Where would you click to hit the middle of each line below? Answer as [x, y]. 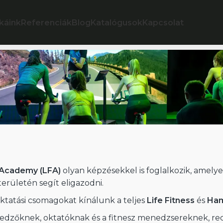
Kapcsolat [163, 22]
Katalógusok [116, 22]
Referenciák [46, 22]
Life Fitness [171, 200]
